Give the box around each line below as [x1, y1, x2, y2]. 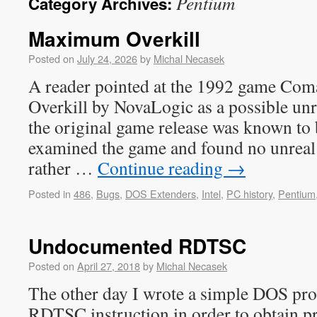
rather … [28, 156, 98, 180]
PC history [226, 186, 272, 201]
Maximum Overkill [28, 24, 200, 53]
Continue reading [98, 156, 227, 180]
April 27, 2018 [77, 258, 140, 273]
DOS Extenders [125, 186, 196, 201]
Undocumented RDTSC [28, 231, 246, 260]
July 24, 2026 [77, 51, 137, 66]
